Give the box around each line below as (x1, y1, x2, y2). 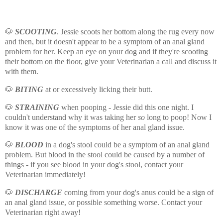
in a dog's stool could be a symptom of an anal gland (45, 140, 210, 149)
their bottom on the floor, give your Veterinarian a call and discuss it (5, 57, 217, 66)
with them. (5, 67, 40, 76)
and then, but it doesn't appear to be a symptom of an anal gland (5, 37, 205, 46)
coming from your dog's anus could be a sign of (64, 188, 214, 197)
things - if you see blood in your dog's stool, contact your (5, 160, 183, 169)
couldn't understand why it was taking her (5, 112, 138, 121)
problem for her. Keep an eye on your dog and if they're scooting (5, 47, 208, 56)
